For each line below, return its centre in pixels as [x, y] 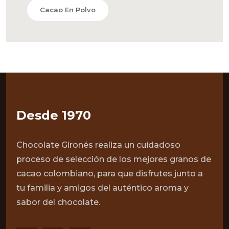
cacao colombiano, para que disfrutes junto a [110, 174]
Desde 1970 [54, 115]
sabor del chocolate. [58, 202]
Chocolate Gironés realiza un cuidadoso [98, 145]
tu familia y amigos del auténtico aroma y [102, 188]
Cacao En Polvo [68, 10]
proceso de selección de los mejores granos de [114, 159]
